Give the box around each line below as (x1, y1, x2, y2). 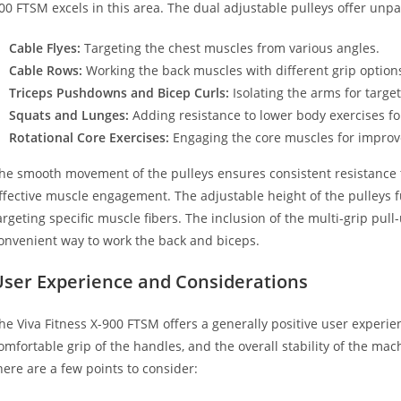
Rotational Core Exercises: (9, 128, 169, 146)
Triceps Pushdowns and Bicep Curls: (9, 83, 229, 101)
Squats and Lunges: (9, 106, 129, 124)
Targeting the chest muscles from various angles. (81, 38, 380, 56)
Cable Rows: (9, 61, 82, 79)
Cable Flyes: (9, 38, 81, 56)
